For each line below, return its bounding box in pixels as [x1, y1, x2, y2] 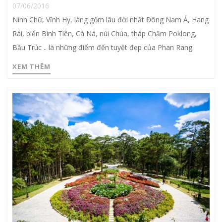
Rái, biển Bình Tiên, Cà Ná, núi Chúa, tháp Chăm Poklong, [12, 28, 197, 38]
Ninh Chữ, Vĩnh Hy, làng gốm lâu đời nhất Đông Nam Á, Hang [12, 14, 209, 24]
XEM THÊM [12, 61, 51, 71]
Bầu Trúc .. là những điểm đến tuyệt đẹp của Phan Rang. [12, 42, 194, 52]
